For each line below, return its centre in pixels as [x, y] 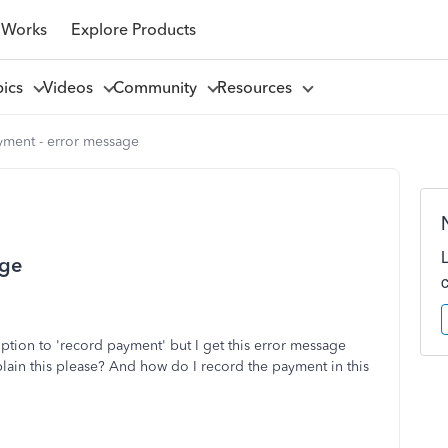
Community [158, 87]
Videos [71, 87]
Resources [258, 87]
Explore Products [133, 29]
